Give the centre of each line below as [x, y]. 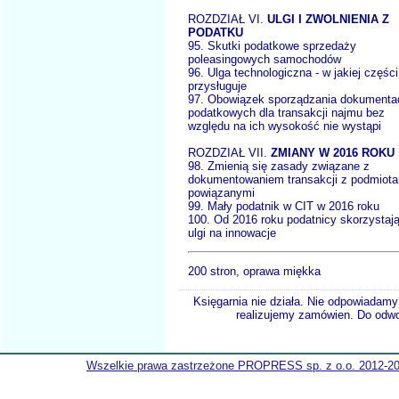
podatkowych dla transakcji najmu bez [286, 113]
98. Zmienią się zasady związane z [279, 167]
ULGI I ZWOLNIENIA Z [328, 20]
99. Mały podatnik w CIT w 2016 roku [284, 207]
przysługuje [217, 86]
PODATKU [216, 33]
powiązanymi [221, 193]
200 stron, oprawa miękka [254, 272]
